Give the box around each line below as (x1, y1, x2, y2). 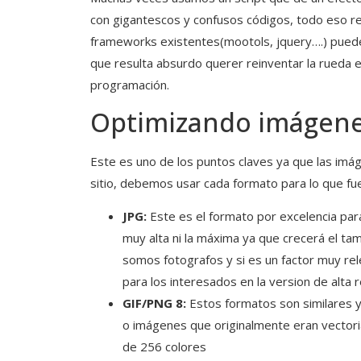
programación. (90, 76, 169, 93)
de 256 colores (122, 338, 206, 355)
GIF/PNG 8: (122, 295, 186, 312)
